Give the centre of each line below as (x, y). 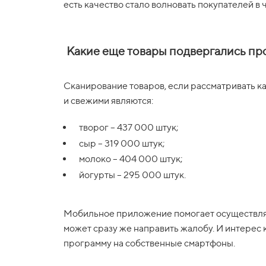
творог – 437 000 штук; (129, 127)
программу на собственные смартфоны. (149, 243)
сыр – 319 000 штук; (122, 143)
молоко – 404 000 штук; (131, 159)
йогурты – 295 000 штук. (132, 175)
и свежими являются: (108, 101)
